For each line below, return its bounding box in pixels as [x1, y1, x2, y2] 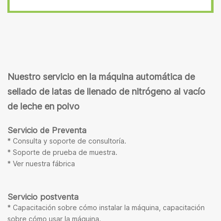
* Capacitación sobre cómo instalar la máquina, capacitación [7, 203, 205, 212]
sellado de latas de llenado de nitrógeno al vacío [7, 86, 205, 97]
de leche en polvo [7, 101, 79, 111]
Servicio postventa [7, 191, 78, 202]
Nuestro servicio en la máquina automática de [7, 71, 195, 82]
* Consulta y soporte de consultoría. [7, 136, 126, 145]
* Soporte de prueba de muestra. [7, 147, 117, 156]
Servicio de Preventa [7, 125, 86, 135]
